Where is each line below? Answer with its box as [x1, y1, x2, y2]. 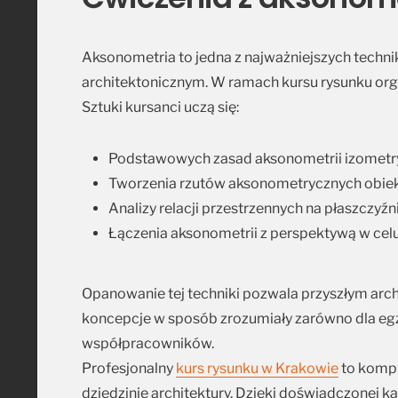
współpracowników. [82, 334, 214, 352]
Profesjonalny [82, 359, 176, 377]
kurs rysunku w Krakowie [176, 359, 338, 377]
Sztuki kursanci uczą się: [82, 98, 239, 115]
